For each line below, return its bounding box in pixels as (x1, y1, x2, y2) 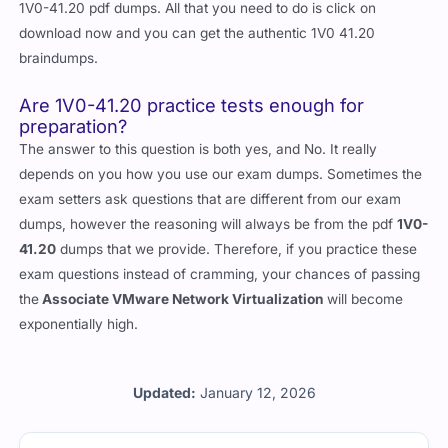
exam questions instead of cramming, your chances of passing (19, 265, 421, 282)
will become (327, 290, 404, 307)
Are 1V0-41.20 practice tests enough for (19, 93, 365, 116)
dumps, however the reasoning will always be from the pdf (19, 215, 398, 232)
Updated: (132, 384, 196, 402)
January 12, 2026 (199, 384, 316, 402)
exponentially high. (19, 315, 139, 332)
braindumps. (19, 49, 99, 66)
